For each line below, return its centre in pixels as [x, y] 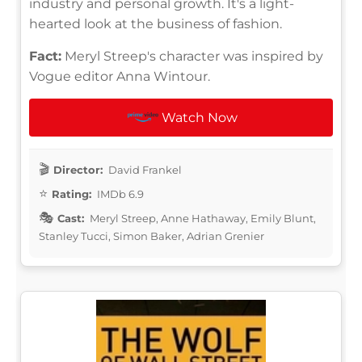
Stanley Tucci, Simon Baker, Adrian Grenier [152, 236]
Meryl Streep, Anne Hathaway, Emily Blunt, [202, 218]
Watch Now [200, 117]
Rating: [72, 194]
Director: [78, 169]
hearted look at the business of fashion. [156, 23]
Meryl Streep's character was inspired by [192, 56]
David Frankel [144, 169]
